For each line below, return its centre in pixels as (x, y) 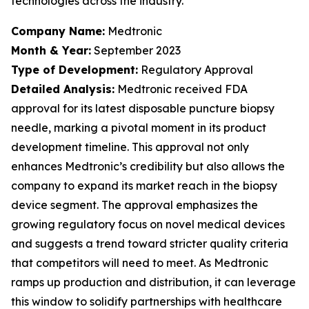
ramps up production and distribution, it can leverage (153, 282)
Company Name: (58, 31)
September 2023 (136, 50)
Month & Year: (51, 50)
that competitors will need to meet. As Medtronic (140, 263)
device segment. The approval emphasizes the (134, 205)
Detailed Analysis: (63, 89)
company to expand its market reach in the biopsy (144, 186)
